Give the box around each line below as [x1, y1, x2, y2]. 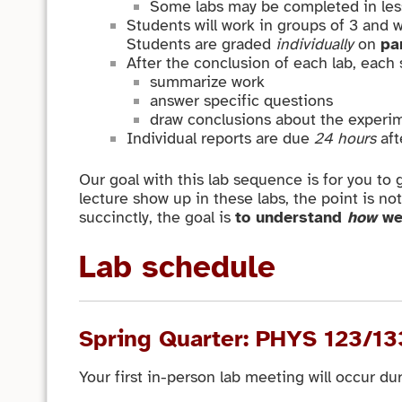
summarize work [150, 72, 266, 92]
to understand [235, 206, 348, 227]
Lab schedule [79, 248, 276, 287]
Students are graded [126, 34, 275, 55]
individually [275, 34, 354, 55]
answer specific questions [150, 91, 334, 111]
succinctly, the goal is [79, 206, 236, 227]
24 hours [313, 128, 376, 149]
